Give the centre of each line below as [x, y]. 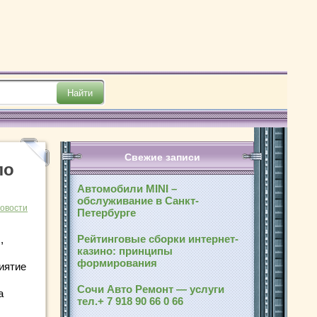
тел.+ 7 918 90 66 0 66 [132, 301]
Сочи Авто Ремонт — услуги [151, 289]
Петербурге [106, 213]
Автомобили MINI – [127, 189]
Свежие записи [162, 157]
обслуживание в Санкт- [138, 201]
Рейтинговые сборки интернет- [158, 239]
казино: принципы [125, 251]
